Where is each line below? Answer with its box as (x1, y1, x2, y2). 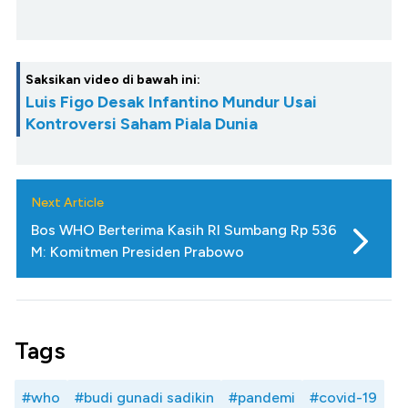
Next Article (31, 195, 104, 211)
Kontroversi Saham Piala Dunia (25, 114, 258, 135)
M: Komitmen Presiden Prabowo (31, 243, 244, 261)
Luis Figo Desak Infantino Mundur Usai (25, 92, 317, 113)
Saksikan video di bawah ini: (25, 72, 200, 88)
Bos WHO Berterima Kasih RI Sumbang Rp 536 (31, 221, 337, 240)
